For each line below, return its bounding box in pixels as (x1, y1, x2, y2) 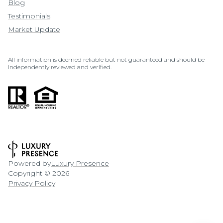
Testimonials (8, 11, 50, 20)
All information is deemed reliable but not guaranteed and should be (8, 55, 205, 63)
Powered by (8, 158, 51, 168)
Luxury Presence (51, 158, 109, 168)
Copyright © (8, 168, 52, 178)
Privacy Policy (8, 178, 55, 188)
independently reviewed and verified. (8, 63, 111, 71)
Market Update (8, 24, 60, 34)
